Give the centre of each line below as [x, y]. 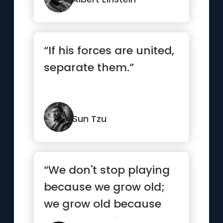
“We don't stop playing [107, 170]
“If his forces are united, [109, 51]
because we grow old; [105, 187]
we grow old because [103, 204]
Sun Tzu [90, 119]
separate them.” [89, 67]
